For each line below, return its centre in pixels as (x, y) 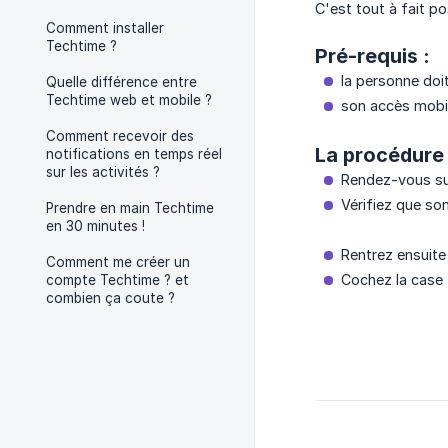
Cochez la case (392, 280)
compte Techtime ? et (117, 280)
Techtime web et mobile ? (129, 100)
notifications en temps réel (134, 154)
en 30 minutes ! (95, 226)
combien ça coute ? (110, 298)
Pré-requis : (372, 56)
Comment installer (105, 28)
